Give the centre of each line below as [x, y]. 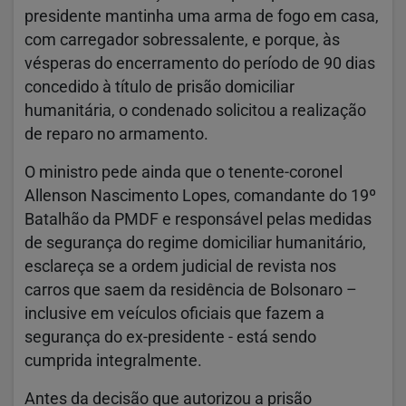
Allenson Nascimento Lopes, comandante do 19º [200, 195]
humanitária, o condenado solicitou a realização [195, 110]
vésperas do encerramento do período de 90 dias [200, 63]
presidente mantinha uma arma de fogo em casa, [202, 16]
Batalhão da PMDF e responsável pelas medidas [198, 219]
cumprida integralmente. [113, 360]
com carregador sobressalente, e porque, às [182, 39]
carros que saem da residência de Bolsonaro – [191, 290]
